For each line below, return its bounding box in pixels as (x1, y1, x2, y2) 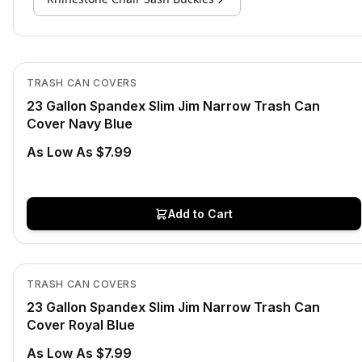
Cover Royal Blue (27, 317, 135, 333)
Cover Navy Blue (27, 116, 133, 132)
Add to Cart (168, 207, 233, 221)
